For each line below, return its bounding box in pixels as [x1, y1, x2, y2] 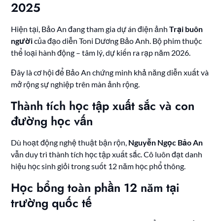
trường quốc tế [11, 194, 92, 212]
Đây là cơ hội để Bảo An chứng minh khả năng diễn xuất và [11, 68, 209, 77]
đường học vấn [11, 112, 93, 130]
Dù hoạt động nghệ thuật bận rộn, [11, 138, 129, 147]
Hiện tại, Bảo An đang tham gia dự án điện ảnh [11, 24, 170, 34]
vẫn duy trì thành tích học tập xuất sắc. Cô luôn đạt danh [11, 149, 203, 159]
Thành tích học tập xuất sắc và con [11, 97, 195, 115]
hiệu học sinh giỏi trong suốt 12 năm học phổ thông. [11, 161, 186, 171]
